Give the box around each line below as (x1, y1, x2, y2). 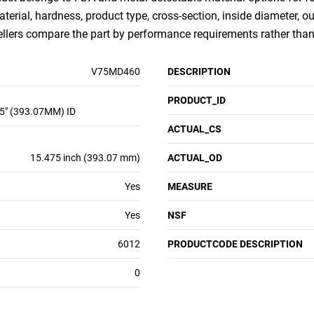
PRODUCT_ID (168, 95, 226, 106)
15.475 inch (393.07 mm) (30, 152, 140, 163)
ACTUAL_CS (168, 123, 221, 135)
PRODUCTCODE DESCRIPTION (168, 238, 303, 250)
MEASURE (168, 181, 212, 192)
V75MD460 (91, 66, 140, 77)
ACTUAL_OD (168, 152, 222, 163)
